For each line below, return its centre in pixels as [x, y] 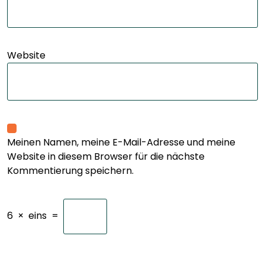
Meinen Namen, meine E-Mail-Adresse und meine [121, 142]
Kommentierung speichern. [70, 171]
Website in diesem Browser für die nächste [106, 156]
